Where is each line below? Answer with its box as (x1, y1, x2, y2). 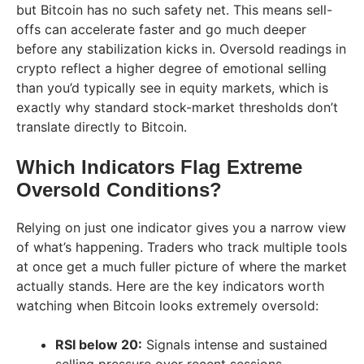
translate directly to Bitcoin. (16, 118, 187, 135)
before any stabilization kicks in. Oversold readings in (16, 40, 346, 57)
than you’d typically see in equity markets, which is (16, 79, 328, 96)
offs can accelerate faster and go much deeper (16, 20, 306, 37)
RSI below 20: (55, 336, 142, 353)
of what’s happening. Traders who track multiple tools (16, 238, 347, 255)
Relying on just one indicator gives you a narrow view (16, 219, 346, 236)
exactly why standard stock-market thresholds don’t (16, 98, 338, 115)
